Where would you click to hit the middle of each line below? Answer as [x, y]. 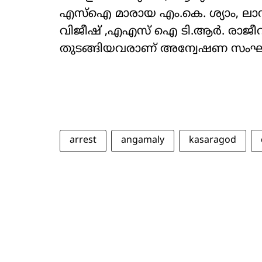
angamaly [143, 140]
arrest [83, 140]
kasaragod [213, 140]
